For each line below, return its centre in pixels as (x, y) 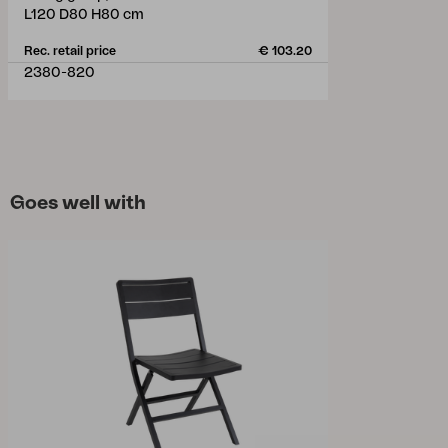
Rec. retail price (70, 51)
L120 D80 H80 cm (84, 15)
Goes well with (78, 203)
